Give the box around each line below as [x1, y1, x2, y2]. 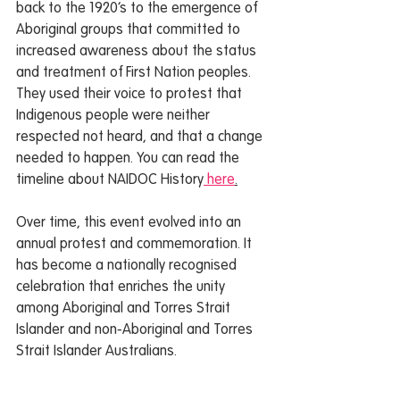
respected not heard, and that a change [16, 130, 266, 145]
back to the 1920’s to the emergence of [16, 2, 261, 16]
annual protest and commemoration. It [16, 237, 255, 252]
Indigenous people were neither [16, 109, 213, 123]
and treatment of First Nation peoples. [16, 66, 254, 80]
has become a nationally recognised [16, 259, 240, 273]
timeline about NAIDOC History [16, 173, 204, 187]
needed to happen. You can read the [16, 152, 243, 166]
